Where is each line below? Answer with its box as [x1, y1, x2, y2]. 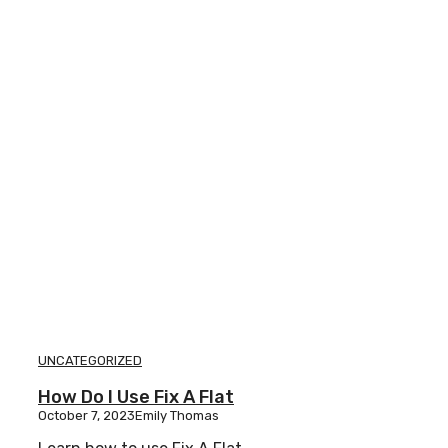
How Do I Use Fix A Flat [38, 386, 234, 409]
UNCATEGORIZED [38, 353, 142, 369]
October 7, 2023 [38, 408, 135, 424]
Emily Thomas [135, 408, 219, 424]
